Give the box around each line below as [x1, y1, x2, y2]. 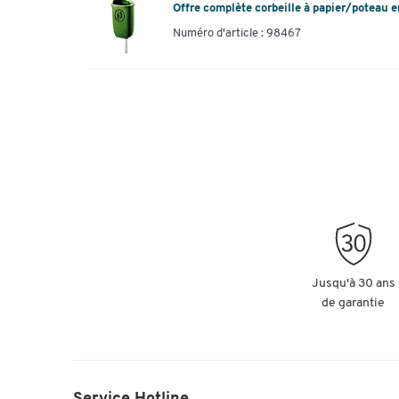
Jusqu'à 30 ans [311, 277, 395, 290]
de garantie [322, 297, 386, 310]
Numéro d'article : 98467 [173, 27, 301, 39]
